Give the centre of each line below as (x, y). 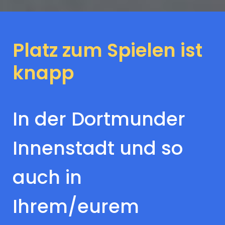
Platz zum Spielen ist (107, 50)
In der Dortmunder (99, 119)
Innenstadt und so (98, 148)
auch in (47, 177)
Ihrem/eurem (76, 206)
